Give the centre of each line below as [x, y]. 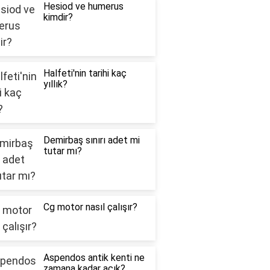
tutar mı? [62, 151]
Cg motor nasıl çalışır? [90, 207]
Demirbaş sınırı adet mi [91, 140]
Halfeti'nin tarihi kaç [85, 74]
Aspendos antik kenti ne [94, 258]
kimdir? [58, 17]
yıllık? [55, 84]
